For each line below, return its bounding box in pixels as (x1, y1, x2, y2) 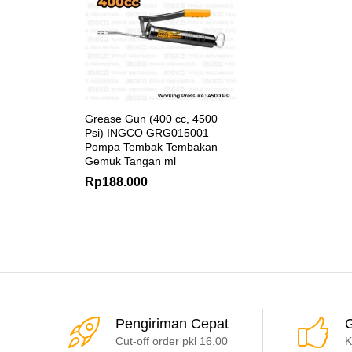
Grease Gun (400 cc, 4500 (85, 112, 218, 125)
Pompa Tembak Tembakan (85, 140, 218, 153)
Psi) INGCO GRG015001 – (85, 126, 218, 139)
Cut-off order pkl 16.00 (115, 334, 228, 347)
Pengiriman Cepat (115, 315, 229, 332)
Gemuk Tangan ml (85, 154, 176, 167)
